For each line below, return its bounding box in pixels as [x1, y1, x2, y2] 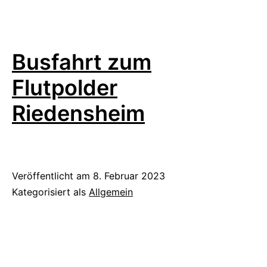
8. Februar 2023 [93, 169, 165, 182]
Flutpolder [12, 74, 117, 101]
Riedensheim [12, 100, 145, 126]
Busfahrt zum [12, 48, 151, 75]
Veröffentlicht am [12, 169, 93, 182]
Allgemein [89, 185, 133, 198]
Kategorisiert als [12, 185, 89, 198]
